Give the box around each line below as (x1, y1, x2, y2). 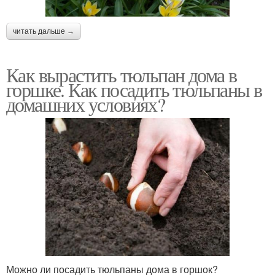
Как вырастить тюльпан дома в (6, 61, 237, 88)
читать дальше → (13, 27, 74, 36)
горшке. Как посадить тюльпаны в (6, 76, 262, 103)
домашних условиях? (6, 91, 165, 118)
